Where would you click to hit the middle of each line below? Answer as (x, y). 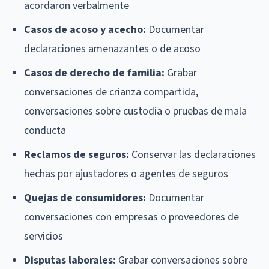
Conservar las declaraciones (192, 155)
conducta (45, 131)
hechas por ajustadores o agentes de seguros (126, 174)
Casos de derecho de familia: (94, 73)
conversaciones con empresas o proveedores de (131, 217)
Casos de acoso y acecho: (85, 30)
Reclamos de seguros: (77, 155)
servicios (44, 237)
